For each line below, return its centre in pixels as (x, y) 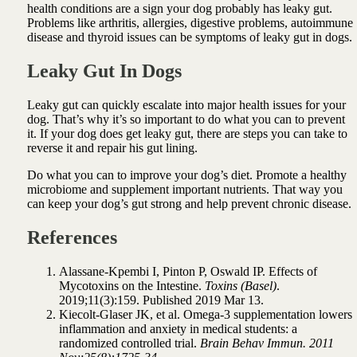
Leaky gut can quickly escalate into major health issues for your (186, 104)
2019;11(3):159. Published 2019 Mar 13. (161, 300)
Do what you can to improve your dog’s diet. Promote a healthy (186, 175)
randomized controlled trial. (127, 343)
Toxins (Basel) (240, 285)
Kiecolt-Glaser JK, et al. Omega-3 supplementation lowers (205, 314)
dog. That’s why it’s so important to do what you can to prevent (186, 119)
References (72, 237)
